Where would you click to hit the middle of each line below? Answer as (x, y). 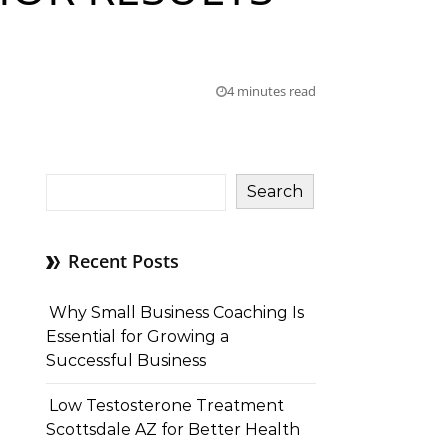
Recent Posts (123, 261)
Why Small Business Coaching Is (176, 312)
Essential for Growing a (137, 336)
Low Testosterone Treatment (166, 405)
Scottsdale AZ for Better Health (173, 429)
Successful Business (126, 360)
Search (275, 191)
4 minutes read (271, 91)
